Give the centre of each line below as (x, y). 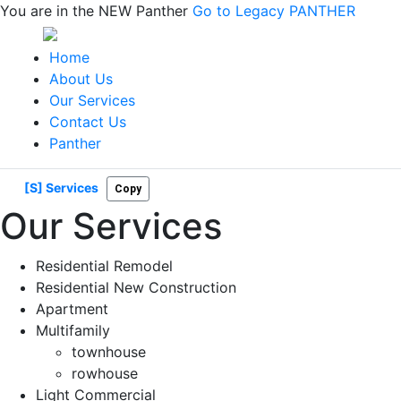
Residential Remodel (104, 266)
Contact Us (88, 122)
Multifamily (73, 330)
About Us (81, 79)
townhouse (109, 352)
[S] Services (61, 187)
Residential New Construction (136, 287)
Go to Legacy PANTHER (274, 11)
